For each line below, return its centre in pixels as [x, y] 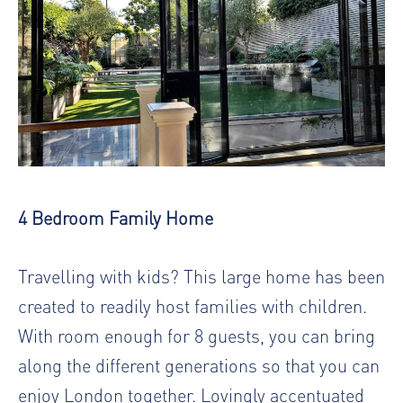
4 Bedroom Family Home [116, 218]
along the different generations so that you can [199, 365]
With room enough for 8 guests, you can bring [197, 336]
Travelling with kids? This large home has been [201, 276]
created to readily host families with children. [193, 306]
